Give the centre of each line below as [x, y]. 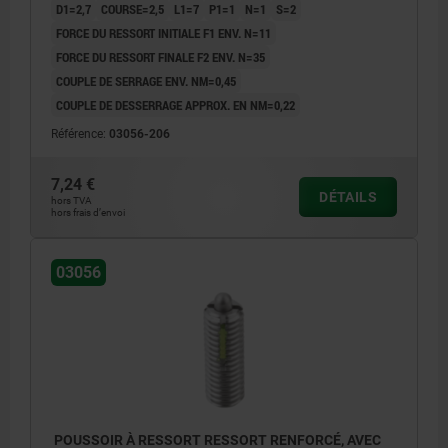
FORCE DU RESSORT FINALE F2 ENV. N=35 [160, 57]
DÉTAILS [348, 197]
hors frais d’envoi [88, 213]
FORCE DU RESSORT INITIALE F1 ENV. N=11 [163, 33]
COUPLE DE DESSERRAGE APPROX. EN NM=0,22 [175, 105]
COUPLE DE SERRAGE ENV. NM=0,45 [146, 81]
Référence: [80, 134]
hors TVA [71, 201]
